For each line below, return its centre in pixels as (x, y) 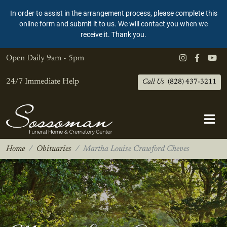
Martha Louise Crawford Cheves (136, 149)
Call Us (153, 82)
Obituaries (54, 149)
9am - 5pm (65, 58)
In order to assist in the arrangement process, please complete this (113, 13)
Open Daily (25, 58)
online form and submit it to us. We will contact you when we (113, 24)
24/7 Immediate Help (43, 81)
